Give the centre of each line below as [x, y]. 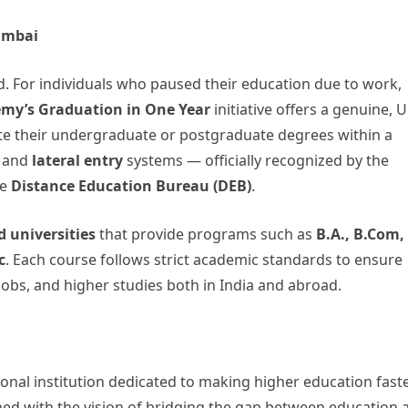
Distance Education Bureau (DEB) [131, 186]
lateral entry [77, 160]
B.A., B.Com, [360, 234]
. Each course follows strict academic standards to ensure [204, 260]
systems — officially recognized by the [256, 160]
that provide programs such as [206, 234]
